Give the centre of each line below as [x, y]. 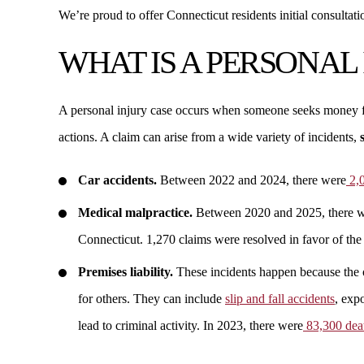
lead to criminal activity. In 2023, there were [191, 325]
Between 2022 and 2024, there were [251, 180]
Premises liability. [126, 272]
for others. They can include [152, 299]
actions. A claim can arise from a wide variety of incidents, [209, 137]
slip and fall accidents [280, 299]
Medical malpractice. [135, 212]
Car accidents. [117, 180]
